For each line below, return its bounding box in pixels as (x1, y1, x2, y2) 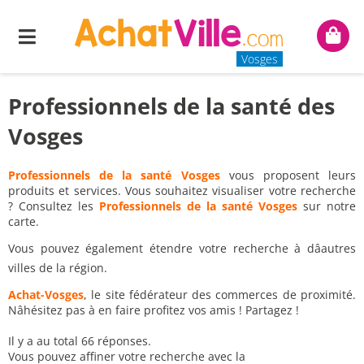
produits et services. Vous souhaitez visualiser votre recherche (8, 183, 356, 198)
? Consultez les (8, 198, 99, 214)
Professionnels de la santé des (8, 91, 335, 121)
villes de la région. (8, 260, 107, 275)
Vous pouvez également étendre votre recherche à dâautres (8, 240, 356, 256)
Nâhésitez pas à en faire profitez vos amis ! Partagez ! (8, 302, 299, 318)
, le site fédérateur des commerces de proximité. (84, 287, 356, 302)
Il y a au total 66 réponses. (8, 333, 151, 349)
